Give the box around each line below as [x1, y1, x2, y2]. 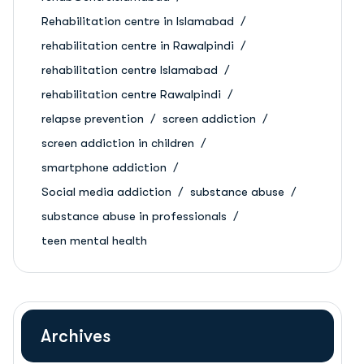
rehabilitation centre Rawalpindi [41, 87, 221, 102]
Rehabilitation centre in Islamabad [41, 14, 234, 28]
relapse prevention [41, 111, 144, 126]
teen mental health [41, 233, 147, 248]
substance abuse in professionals [41, 209, 227, 223]
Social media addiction [41, 184, 171, 199]
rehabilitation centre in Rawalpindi [41, 38, 234, 53]
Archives [41, 326, 110, 346]
